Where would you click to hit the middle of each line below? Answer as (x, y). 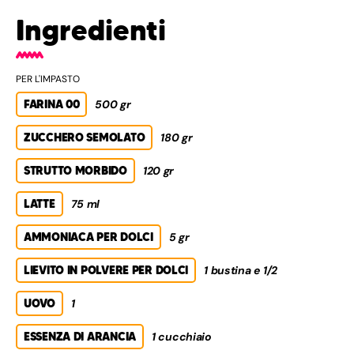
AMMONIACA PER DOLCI (88, 237)
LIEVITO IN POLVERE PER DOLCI (106, 270)
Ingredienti (91, 30)
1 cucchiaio (181, 336)
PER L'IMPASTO (48, 79)
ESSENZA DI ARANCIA (80, 336)
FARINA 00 (52, 104)
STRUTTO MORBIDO (75, 170)
